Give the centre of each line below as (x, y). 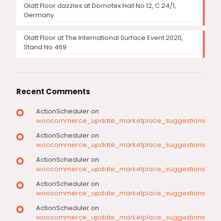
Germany (39, 15)
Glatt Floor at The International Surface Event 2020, (103, 38)
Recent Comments (53, 92)
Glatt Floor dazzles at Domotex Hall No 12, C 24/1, (100, 6)
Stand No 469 (45, 47)
